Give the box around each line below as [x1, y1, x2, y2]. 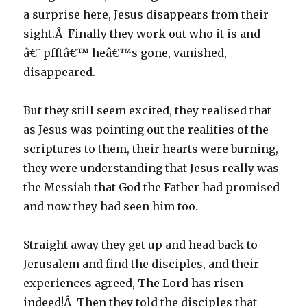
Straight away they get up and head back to [23, 238, 258, 251]
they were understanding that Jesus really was [23, 161, 280, 175]
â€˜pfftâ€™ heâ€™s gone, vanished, [23, 46, 228, 60]
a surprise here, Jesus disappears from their [23, 8, 269, 21]
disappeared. [23, 65, 96, 79]
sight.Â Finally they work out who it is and [23, 27, 261, 40]
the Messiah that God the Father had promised [23, 180, 280, 194]
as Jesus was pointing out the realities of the [23, 123, 269, 136]
